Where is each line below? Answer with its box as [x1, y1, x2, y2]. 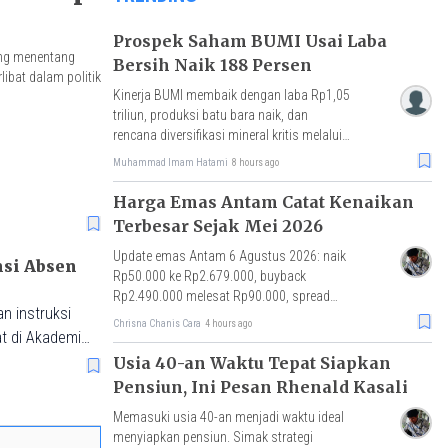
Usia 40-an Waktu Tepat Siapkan [112, 352, 392, 373]
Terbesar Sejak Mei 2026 [112, 215, 323, 236]
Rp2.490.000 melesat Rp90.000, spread [112, 287, 330, 304]
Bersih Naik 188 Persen [112, 54, 312, 75]
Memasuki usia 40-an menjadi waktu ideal [112, 408, 344, 425]
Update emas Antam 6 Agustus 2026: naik [112, 247, 346, 264]
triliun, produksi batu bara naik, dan [112, 106, 308, 123]
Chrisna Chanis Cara [112, 317, 201, 329]
